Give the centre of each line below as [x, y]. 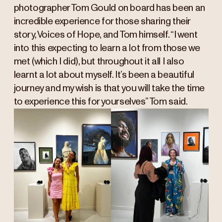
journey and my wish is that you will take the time [109, 89]
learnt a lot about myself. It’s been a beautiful [104, 75]
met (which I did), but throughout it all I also [99, 62]
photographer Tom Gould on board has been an [109, 8]
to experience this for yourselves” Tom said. [101, 102]
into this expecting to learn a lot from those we [107, 49]
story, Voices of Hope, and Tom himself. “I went [106, 35]
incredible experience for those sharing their [102, 22]
